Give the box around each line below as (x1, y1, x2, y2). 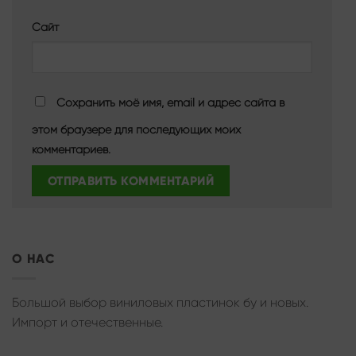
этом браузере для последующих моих (32, 122, 241, 136)
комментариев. (32, 142, 110, 156)
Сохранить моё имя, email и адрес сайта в (56, 95, 284, 109)
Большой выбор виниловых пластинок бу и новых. (12, 294, 308, 310)
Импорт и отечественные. (12, 314, 163, 330)
